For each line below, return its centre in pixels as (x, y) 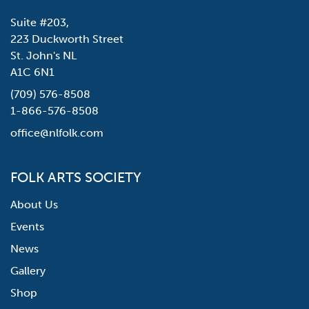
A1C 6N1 (32, 72)
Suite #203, (40, 23)
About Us (34, 205)
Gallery (28, 271)
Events (27, 227)
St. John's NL (43, 56)
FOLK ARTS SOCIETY (76, 178)
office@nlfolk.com (57, 133)
